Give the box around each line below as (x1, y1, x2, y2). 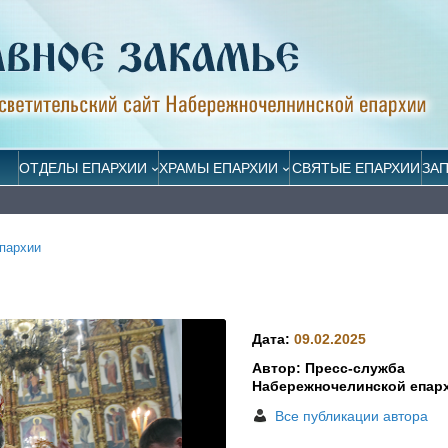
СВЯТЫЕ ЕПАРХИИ (291, 160, 420, 176)
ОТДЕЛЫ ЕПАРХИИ (18, 160, 147, 176)
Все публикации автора (275, 407, 429, 424)
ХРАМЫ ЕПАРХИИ (159, 160, 279, 176)
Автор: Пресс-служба (252, 360, 406, 377)
